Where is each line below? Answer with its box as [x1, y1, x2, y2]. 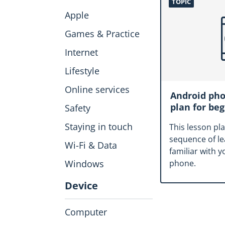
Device [65, 179, 98, 193]
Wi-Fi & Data [65, 139, 117, 152]
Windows [65, 158, 104, 170]
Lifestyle [65, 65, 99, 77]
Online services [65, 83, 130, 96]
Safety [65, 102, 90, 115]
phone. [169, 158, 196, 169]
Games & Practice [65, 28, 140, 40]
